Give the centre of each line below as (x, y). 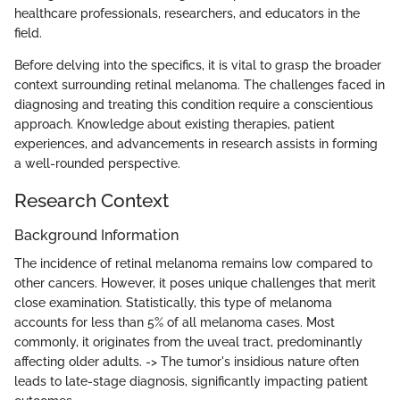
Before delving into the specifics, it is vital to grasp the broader (198, 65)
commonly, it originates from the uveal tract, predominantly (188, 342)
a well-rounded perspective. (97, 163)
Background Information (96, 235)
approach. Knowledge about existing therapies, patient (175, 124)
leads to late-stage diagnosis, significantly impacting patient (191, 382)
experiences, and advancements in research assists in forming (196, 143)
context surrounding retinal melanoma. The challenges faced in (200, 84)
